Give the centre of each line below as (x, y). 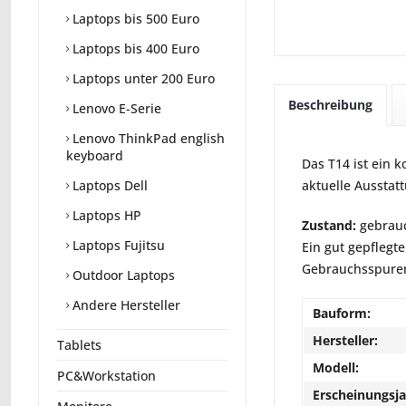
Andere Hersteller (125, 305)
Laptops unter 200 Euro (142, 79)
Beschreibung (330, 104)
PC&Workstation (106, 376)
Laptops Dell (108, 186)
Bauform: (342, 313)
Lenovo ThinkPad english (147, 139)
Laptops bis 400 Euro (134, 49)
